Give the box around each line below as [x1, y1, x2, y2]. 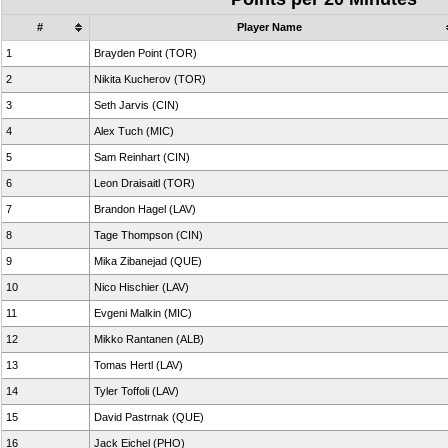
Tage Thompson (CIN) [94, 229, 203, 241]
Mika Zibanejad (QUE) [94, 255, 202, 267]
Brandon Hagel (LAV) [94, 203, 196, 215]
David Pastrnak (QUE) [94, 411, 204, 423]
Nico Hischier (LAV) [94, 281, 189, 293]
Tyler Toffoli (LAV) [94, 385, 179, 397]
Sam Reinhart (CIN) [94, 151, 190, 163]
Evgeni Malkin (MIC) [94, 307, 192, 319]
